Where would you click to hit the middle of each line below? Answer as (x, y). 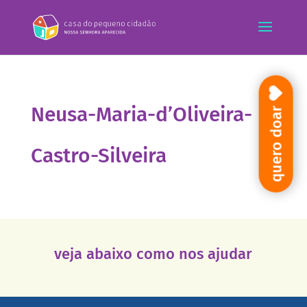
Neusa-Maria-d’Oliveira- (141, 114)
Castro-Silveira (98, 156)
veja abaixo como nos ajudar (153, 254)
